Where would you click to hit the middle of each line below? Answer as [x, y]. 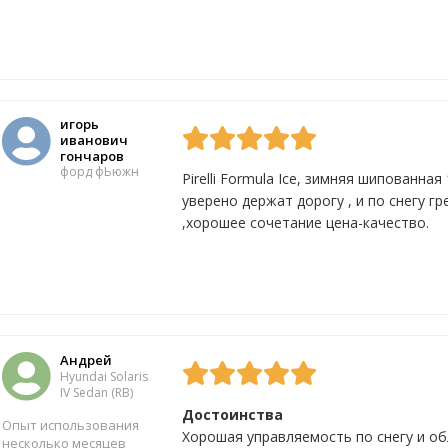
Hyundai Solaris [104, 376]
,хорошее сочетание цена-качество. [305, 222]
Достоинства [232, 414]
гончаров [92, 156]
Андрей [86, 359]
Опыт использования [70, 425]
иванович [94, 140]
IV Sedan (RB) [96, 392]
